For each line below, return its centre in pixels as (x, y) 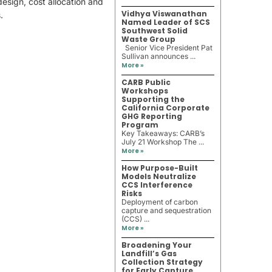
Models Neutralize (158, 176)
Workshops (144, 91)
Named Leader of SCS (165, 22)
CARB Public (146, 82)
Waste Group (148, 39)
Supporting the (153, 99)
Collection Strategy (162, 262)
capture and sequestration (166, 210)
